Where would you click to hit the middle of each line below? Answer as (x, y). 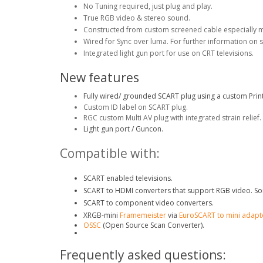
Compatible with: (110, 153)
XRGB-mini (102, 215)
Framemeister (143, 215)
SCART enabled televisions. (128, 178)
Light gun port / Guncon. (123, 129)
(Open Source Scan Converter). (153, 225)
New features (100, 77)
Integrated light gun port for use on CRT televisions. (168, 53)
